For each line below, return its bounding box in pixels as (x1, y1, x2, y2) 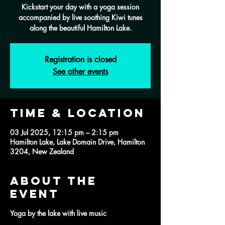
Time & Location (10, 106, 145, 120)
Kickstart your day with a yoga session (22, 2, 139, 12)
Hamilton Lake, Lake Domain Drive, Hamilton (10, 137, 145, 147)
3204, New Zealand (10, 147, 74, 156)
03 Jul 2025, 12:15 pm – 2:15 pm (10, 128, 119, 137)
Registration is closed (44, 54, 117, 65)
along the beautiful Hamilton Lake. (29, 23, 132, 33)
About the (10, 174, 97, 188)
